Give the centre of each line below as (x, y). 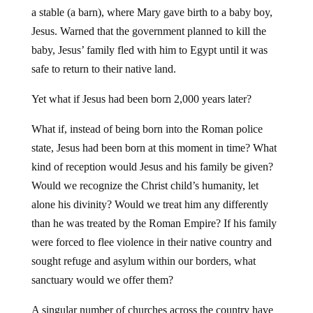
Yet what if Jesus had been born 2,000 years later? (141, 99)
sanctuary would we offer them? (102, 279)
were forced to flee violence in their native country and (151, 242)
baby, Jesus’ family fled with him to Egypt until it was (149, 50)
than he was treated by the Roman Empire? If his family (154, 223)
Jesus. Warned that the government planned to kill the (148, 31)
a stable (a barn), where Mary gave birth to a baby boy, (152, 12)
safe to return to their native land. (103, 68)
